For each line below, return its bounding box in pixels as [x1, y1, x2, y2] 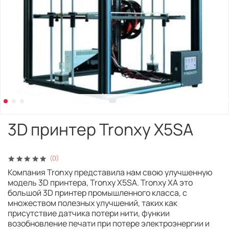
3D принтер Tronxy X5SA [8, 118, 193, 141]
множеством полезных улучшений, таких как [8, 197, 177, 209]
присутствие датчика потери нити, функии [8, 208, 170, 219]
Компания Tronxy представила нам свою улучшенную [8, 167, 213, 178]
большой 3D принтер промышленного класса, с [8, 187, 187, 199]
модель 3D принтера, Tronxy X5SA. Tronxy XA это [8, 177, 193, 189]
